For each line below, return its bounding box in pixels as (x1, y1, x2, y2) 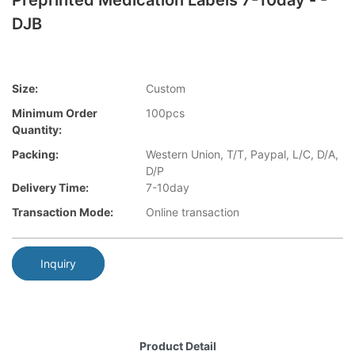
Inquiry (40, 256, 76, 270)
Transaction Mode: (12, 205, 113, 219)
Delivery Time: (12, 181, 89, 195)
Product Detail (139, 338, 216, 353)
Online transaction (146, 205, 239, 219)
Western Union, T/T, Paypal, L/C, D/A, (146, 147, 338, 162)
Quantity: (12, 123, 62, 137)
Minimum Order (12, 106, 97, 120)
